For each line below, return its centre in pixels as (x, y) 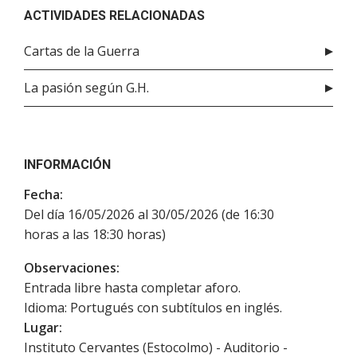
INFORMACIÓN (67, 165)
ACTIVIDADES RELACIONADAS (114, 16)
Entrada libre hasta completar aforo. (132, 288)
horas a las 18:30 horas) (95, 235)
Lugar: (43, 328)
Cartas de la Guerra (82, 51)
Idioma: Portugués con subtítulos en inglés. (153, 308)
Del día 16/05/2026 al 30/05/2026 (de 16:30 (149, 215)
